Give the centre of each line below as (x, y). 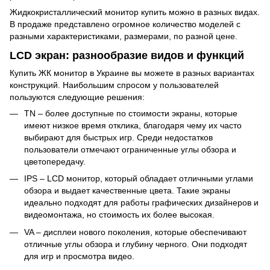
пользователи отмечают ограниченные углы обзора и (130, 149)
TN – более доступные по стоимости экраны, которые (131, 113)
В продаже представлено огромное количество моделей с (125, 24)
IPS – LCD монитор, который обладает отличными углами (139, 179)
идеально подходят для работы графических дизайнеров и (141, 203)
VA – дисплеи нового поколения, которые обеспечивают (135, 232)
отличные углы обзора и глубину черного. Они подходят (136, 244)
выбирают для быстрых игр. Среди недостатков (118, 137)
